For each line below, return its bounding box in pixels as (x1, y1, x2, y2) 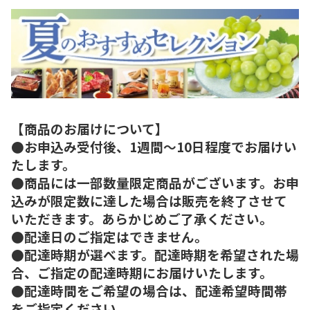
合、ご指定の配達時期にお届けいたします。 (11, 262, 273, 282)
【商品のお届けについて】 (11, 118, 168, 138)
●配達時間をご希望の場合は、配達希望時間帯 (11, 280, 287, 300)
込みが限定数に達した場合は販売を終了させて (11, 190, 287, 210)
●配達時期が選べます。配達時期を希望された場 (11, 244, 299, 264)
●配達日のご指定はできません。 (11, 226, 208, 246)
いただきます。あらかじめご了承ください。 (11, 208, 273, 228)
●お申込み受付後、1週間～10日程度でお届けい (11, 136, 297, 156)
